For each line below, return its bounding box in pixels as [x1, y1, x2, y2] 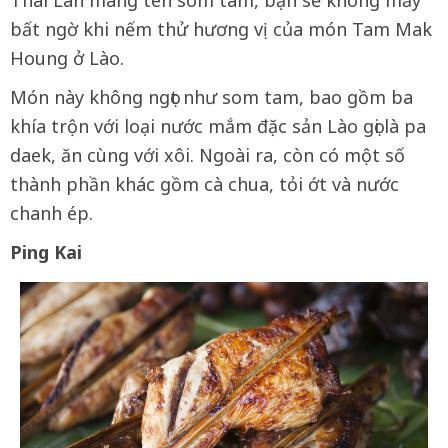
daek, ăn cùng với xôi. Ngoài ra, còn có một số [10, 142, 405, 167]
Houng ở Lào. [10, 45, 129, 70]
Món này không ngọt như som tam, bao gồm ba [10, 84, 413, 109]
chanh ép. [10, 200, 93, 225]
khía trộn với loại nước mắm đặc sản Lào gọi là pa [10, 113, 426, 138]
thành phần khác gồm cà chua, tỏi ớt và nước [10, 171, 399, 196]
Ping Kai [10, 239, 82, 264]
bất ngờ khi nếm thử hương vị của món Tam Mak [10, 16, 432, 41]
